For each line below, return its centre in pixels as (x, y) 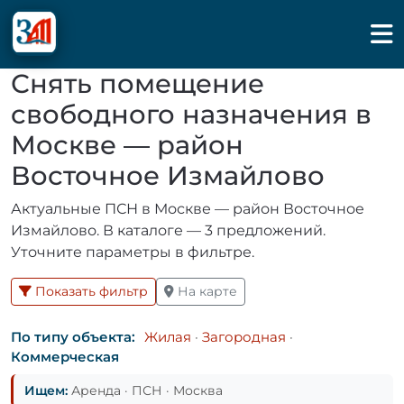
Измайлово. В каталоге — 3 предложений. (168, 230)
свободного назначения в (191, 114)
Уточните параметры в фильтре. (133, 252)
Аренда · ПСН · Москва (145, 390)
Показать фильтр (90, 291)
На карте (206, 291)
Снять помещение (138, 83)
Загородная (243, 337)
